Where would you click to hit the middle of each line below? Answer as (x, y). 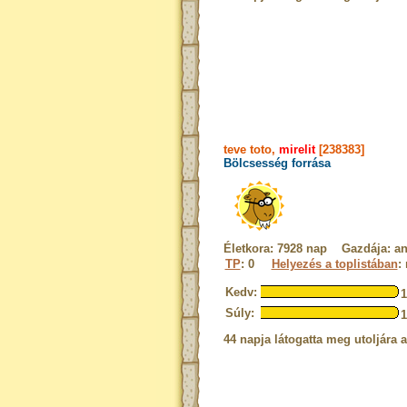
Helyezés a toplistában (334, 264)
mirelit (297, 149)
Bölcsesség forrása (277, 163)
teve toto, (251, 149)
